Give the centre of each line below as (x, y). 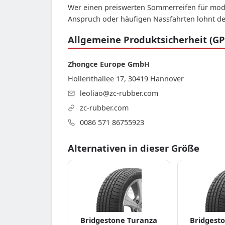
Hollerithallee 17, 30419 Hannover (126, 78)
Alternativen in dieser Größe (134, 148)
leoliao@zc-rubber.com (118, 93)
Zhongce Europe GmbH (109, 64)
